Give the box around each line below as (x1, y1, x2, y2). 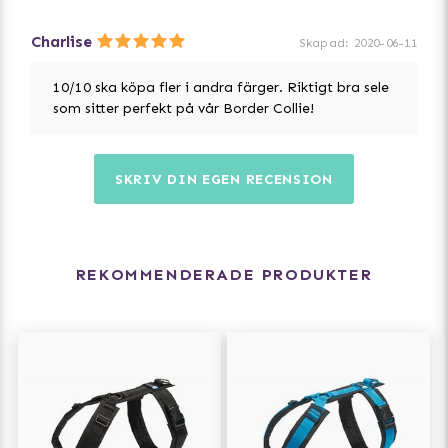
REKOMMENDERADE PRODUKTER (75, 265, 373, 285)
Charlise (31, 32, 92, 52)
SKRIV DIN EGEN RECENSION (115, 171, 333, 189)
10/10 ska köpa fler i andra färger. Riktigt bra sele (53, 79, 389, 97)
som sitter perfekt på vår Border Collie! (53, 100, 314, 118)
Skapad (298, 36, 346, 51)
